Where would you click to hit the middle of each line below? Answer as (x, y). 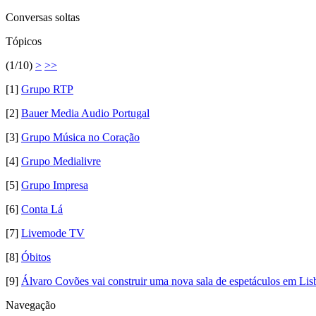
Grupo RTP (47, 89)
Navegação (31, 305)
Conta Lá (42, 209)
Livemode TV (53, 233)
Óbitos (36, 257)
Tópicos (24, 41)
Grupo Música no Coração (80, 137)
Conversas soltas (43, 17)
